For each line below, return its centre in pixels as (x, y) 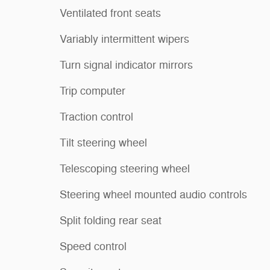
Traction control (96, 117)
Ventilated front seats (110, 13)
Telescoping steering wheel (125, 168)
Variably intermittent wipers (124, 39)
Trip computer (93, 91)
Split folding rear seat (111, 220)
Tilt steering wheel (103, 143)
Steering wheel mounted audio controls (153, 194)
